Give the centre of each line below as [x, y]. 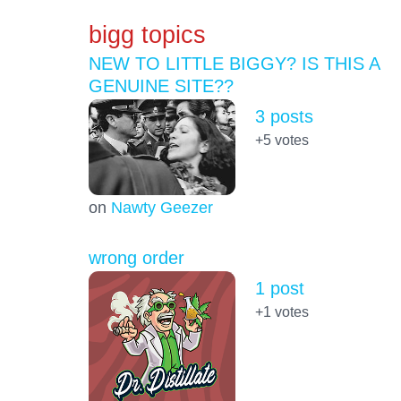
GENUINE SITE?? [161, 86]
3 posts [284, 117]
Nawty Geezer [162, 208]
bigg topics [147, 34]
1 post [279, 289]
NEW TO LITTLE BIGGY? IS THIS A [234, 64]
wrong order [136, 258]
